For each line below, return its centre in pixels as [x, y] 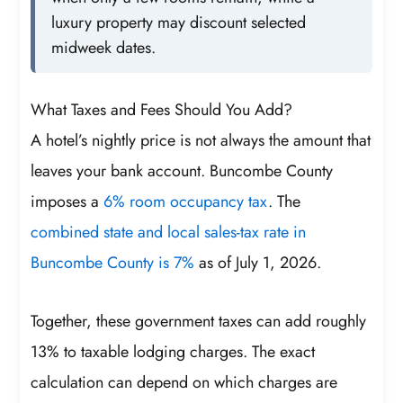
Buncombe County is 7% [113, 262]
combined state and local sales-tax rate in [169, 232]
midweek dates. [104, 47]
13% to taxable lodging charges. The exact [173, 352]
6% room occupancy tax [186, 201]
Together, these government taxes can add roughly [199, 322]
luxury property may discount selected [179, 22]
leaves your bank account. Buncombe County [182, 170]
